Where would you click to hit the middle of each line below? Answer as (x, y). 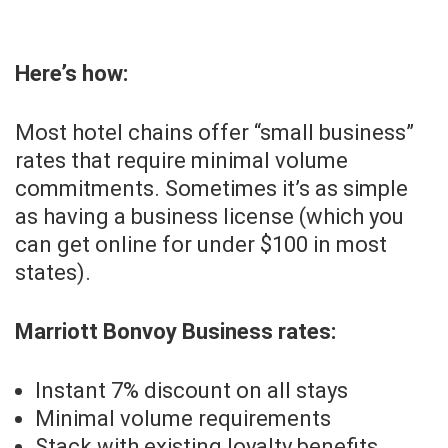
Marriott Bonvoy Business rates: (175, 332)
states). (53, 273)
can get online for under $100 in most (201, 245)
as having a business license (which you (209, 217)
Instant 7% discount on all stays (191, 391)
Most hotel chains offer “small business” (214, 133)
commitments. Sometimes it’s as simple (211, 189)
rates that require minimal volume (181, 161)
